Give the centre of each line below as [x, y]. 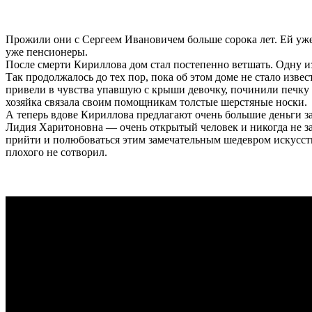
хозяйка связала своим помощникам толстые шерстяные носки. [158, 102]
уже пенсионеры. [48, 52]
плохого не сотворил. [56, 153]
